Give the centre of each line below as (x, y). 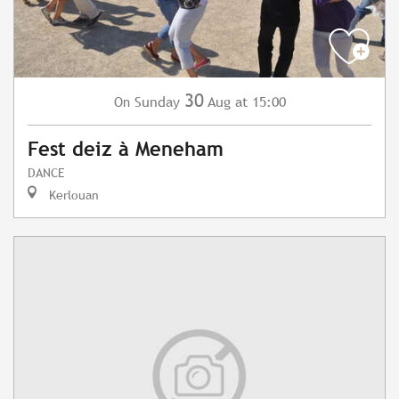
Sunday (157, 102)
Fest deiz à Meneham (126, 150)
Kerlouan (72, 195)
